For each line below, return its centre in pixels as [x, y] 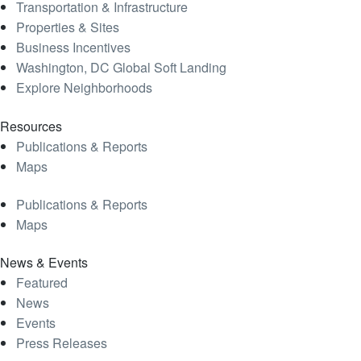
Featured [42, 283]
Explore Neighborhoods [84, 88]
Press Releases [62, 343]
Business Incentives [73, 48]
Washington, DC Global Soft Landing [121, 68]
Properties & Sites [68, 27]
